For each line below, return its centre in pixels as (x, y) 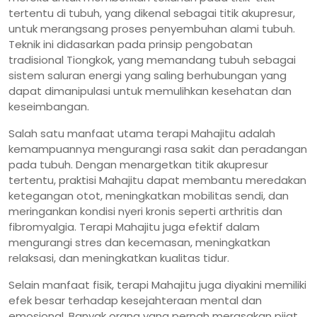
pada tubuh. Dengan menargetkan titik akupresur (138, 164)
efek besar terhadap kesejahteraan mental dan (135, 300)
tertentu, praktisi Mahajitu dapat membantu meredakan (157, 180)
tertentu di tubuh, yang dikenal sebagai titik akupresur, (152, 13)
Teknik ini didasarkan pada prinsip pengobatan (131, 44)
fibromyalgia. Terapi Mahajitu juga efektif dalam (134, 226)
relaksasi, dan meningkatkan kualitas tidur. (119, 258)
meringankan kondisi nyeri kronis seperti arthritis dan (145, 211)
